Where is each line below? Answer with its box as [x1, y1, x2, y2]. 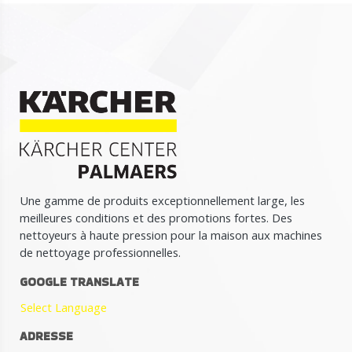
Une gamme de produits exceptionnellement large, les [20, 192, 305, 208]
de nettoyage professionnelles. [20, 244, 181, 260]
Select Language [20, 299, 107, 315]
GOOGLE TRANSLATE [20, 273, 139, 290]
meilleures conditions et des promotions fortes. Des [20, 209, 292, 225]
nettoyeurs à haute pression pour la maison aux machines [20, 226, 322, 243]
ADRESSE [20, 327, 73, 344]
